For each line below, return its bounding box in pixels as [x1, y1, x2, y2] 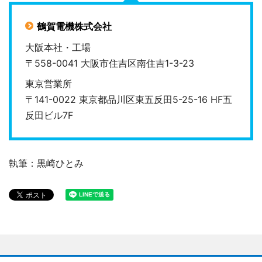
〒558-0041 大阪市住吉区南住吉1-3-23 [25, 57, 195, 70]
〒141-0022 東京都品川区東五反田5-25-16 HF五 [25, 94, 233, 106]
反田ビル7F [25, 109, 74, 122]
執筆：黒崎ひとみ [9, 157, 84, 169]
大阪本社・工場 [25, 42, 91, 54]
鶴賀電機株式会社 [36, 20, 112, 32]
